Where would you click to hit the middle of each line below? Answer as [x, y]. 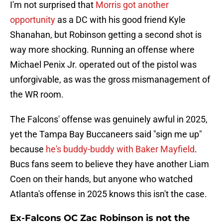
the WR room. [37, 95]
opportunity [33, 20]
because [28, 149]
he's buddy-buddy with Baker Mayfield [120, 149]
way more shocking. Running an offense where [102, 50]
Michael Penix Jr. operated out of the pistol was [103, 65]
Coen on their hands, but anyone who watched [101, 179]
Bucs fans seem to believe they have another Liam [110, 164]
